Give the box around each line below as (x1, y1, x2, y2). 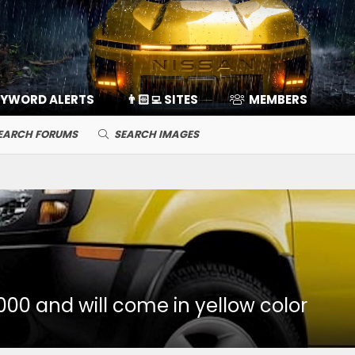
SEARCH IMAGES (113, 126, 199, 142)
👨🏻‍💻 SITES (125, 90, 198, 108)
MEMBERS (248, 90, 307, 108)
